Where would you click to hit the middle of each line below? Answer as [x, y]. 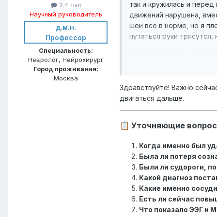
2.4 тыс [69, 5]
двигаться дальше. [152, 98]
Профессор [66, 38]
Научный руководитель [66, 14]
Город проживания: [66, 69]
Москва [66, 78]
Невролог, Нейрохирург [66, 60]
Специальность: [66, 51]
